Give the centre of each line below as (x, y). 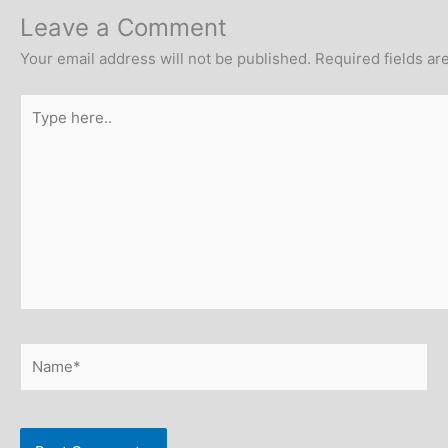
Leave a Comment (123, 28)
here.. (39, 128)
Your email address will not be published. (165, 59)
